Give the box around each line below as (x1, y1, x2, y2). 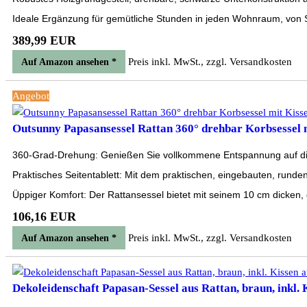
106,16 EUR (12, 210, 76, 223)
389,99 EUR (12, 34, 76, 47)
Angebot (12, 90, 49, 101)
